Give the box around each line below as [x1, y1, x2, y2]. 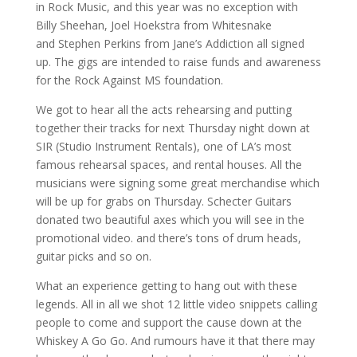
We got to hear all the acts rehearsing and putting [35, 101, 292, 117]
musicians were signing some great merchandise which [35, 175, 320, 190]
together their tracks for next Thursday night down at [35, 120, 310, 135]
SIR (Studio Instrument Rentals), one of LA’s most [35, 138, 292, 154]
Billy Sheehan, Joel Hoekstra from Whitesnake [35, 17, 272, 33]
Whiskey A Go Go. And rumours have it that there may [35, 332, 315, 348]
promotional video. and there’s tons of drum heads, [35, 229, 301, 245]
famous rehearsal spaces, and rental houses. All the [35, 156, 302, 172]
